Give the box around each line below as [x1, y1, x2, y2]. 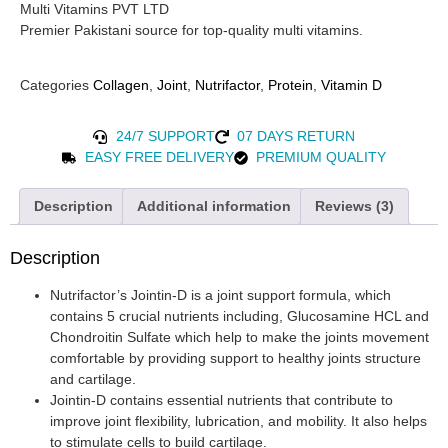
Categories [20, 77, 89, 94]
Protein [268, 77, 313, 94]
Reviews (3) [315, 198, 394, 215]
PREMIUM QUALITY [256, 149, 386, 166]
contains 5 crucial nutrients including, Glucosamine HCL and [50, 307, 429, 324]
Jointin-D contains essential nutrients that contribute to [50, 391, 393, 408]
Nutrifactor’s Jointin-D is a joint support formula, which [50, 286, 391, 303]
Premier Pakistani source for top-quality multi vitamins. [20, 21, 363, 38]
